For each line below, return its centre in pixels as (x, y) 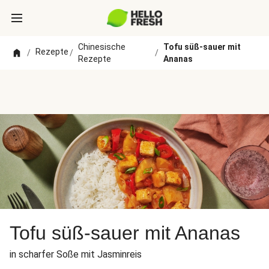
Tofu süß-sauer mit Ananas (125, 233)
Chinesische (101, 47)
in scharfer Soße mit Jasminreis (76, 254)
